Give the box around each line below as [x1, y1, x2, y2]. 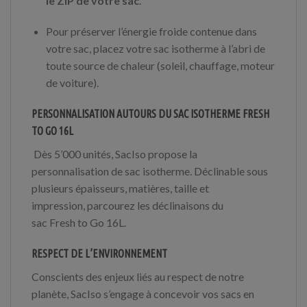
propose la [146, 147, 197, 161]
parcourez [87, 199, 135, 212]
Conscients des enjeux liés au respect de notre [32, 270, 244, 284]
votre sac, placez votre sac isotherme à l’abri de [45, 42, 265, 56]
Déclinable [194, 164, 245, 178]
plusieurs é [32, 182, 81, 195]
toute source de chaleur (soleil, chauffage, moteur [45, 59, 275, 73]
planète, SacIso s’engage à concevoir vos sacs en [32, 287, 254, 301]
